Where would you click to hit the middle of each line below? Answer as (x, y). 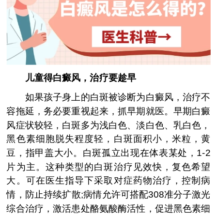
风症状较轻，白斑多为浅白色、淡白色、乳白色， (108, 125)
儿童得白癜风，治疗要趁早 (71, 77)
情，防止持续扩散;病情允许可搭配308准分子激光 (108, 194)
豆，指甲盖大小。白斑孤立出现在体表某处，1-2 (108, 153)
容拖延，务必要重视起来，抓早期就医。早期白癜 (108, 111)
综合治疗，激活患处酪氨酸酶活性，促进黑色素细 (108, 208)
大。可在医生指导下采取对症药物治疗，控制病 (108, 181)
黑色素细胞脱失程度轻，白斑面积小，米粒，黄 (108, 139)
